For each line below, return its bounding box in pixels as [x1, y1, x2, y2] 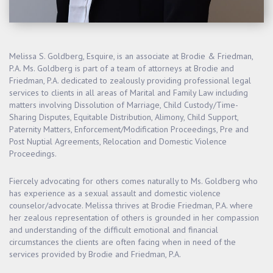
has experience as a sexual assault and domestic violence [9, 187, 221, 199]
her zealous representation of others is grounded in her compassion [9, 211, 259, 223]
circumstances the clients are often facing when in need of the [9, 236, 236, 247]
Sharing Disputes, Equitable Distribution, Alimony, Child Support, [9, 111, 238, 122]
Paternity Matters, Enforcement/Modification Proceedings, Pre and [9, 123, 249, 135]
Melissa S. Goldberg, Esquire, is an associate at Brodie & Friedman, [9, 50, 253, 62]
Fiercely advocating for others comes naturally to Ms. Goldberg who [9, 175, 258, 186]
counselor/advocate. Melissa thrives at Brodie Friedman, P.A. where [9, 199, 253, 211]
